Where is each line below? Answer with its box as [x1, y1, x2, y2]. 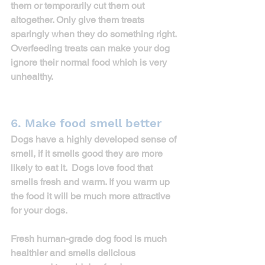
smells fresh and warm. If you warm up [11, 176, 172, 188]
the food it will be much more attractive [11, 190, 173, 202]
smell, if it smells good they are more [11, 147, 165, 159]
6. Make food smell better [11, 115, 161, 130]
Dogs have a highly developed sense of [11, 133, 179, 145]
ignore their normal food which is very [11, 56, 169, 68]
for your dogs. [11, 204, 67, 216]
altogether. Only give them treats [11, 14, 147, 25]
